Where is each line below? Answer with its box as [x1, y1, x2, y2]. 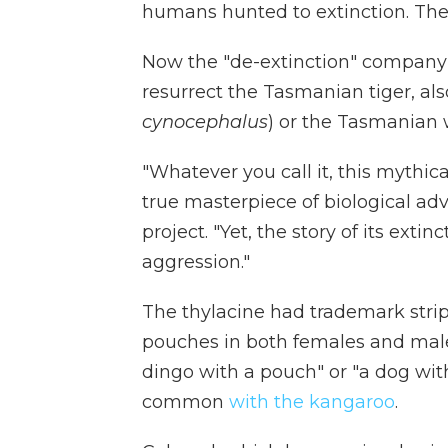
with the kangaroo [229, 390, 395, 413]
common [142, 390, 229, 413]
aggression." [142, 250, 250, 273]
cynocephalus [142, 110, 268, 133]
